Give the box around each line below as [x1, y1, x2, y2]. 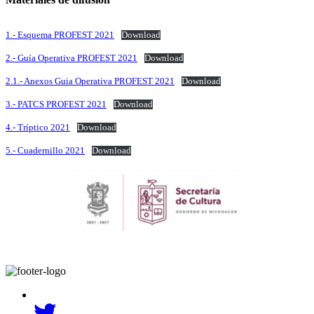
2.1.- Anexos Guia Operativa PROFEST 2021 [6, 76, 175, 86]
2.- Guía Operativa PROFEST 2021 [6, 53, 137, 63]
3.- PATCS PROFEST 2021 [6, 99, 107, 109]
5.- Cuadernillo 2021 [6, 145, 85, 156]
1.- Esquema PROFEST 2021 [6, 29, 114, 40]
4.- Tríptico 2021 [6, 122, 70, 132]
